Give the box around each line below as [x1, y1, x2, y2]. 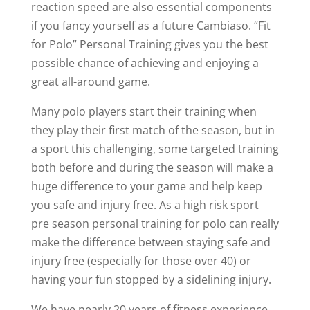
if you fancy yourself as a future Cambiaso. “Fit [30, 18, 271, 33]
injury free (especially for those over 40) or [30, 253, 251, 268]
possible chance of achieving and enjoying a [30, 55, 259, 71]
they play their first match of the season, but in [30, 122, 275, 138]
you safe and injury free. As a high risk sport [30, 197, 259, 212]
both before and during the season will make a [30, 160, 273, 175]
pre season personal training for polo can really [30, 216, 279, 231]
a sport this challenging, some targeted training [30, 141, 279, 156]
